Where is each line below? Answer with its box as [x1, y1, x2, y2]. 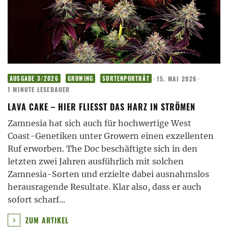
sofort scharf [8, 194, 59, 205]
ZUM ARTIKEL [23, 214, 69, 225]
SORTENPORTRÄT [102, 74, 150, 83]
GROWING [67, 74, 94, 83]
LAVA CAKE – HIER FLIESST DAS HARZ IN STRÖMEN [8, 101, 195, 113]
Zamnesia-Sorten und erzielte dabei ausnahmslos [8, 169, 209, 180]
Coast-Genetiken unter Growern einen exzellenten [8, 131, 214, 141]
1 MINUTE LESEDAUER [8, 85, 70, 94]
